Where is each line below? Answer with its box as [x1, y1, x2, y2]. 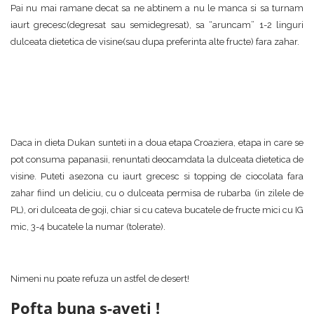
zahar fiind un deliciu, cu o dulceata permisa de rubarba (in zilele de [11, 188, 303, 198]
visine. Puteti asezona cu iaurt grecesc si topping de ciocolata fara [11, 171, 303, 182]
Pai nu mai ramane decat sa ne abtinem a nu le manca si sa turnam [11, 3, 303, 13]
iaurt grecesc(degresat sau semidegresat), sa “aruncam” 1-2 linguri [11, 20, 303, 30]
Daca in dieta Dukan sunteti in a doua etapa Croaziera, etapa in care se [11, 137, 303, 148]
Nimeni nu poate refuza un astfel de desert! [11, 273, 189, 284]
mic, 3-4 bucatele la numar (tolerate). [11, 221, 165, 232]
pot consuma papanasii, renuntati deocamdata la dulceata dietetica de [11, 154, 303, 165]
